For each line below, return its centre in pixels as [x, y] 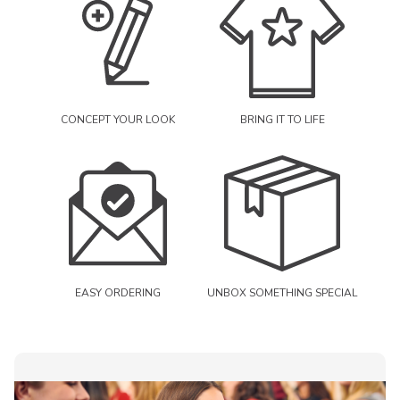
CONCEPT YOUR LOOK [118, 120]
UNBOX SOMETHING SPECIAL [282, 293]
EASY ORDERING [118, 293]
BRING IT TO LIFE [282, 120]
